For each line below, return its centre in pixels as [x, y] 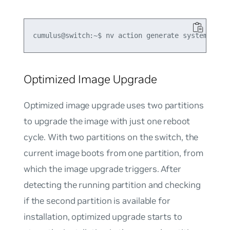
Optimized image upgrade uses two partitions [113, 105]
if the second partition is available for [97, 200]
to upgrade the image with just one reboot [107, 121]
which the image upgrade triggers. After [102, 169]
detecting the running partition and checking [112, 185]
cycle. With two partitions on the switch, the [111, 137]
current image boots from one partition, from [113, 153]
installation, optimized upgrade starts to [103, 216]
